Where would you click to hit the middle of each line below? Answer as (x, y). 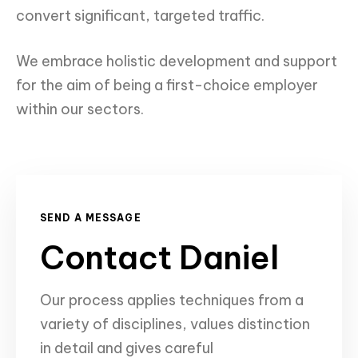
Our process (82, 300)
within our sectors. (80, 109)
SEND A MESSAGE (91, 218)
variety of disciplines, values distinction (175, 324)
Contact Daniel (159, 258)
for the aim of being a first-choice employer (167, 86)
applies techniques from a (214, 300)
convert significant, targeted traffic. (140, 16)
